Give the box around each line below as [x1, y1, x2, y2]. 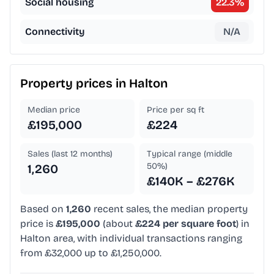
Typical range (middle [147, 149, 232, 160]
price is [20, 218, 56, 230]
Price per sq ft [147, 105, 204, 116]
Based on [20, 203, 66, 215]
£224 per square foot [135, 218, 236, 230]
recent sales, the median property [91, 203, 248, 215]
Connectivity [25, 26, 85, 38]
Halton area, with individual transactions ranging [20, 232, 242, 245]
